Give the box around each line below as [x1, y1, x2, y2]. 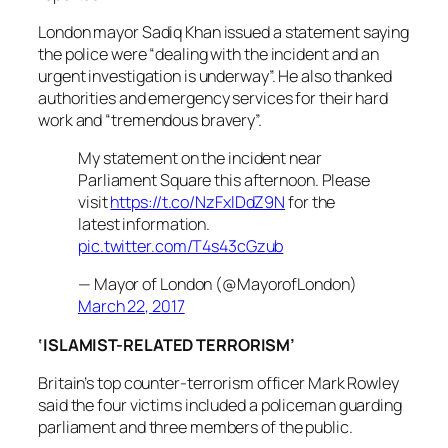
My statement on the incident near [78, 147, 322, 170]
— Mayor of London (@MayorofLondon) [78, 273, 357, 296]
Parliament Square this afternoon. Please [78, 169, 370, 192]
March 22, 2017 [78, 295, 185, 318]
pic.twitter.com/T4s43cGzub [78, 235, 284, 258]
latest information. [78, 213, 211, 236]
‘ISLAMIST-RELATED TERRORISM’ [38, 333, 296, 356]
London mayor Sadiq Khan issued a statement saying [38, 20, 410, 43]
